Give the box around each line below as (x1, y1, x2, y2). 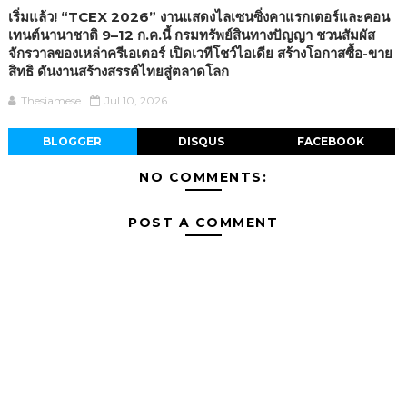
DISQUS (178, 134, 225, 149)
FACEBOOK (296, 134, 364, 149)
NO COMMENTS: (139, 169, 268, 186)
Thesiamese (20, 94, 81, 108)
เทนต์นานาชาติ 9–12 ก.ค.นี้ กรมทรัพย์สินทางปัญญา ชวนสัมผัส (7, 26, 375, 45)
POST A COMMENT (128, 214, 279, 232)
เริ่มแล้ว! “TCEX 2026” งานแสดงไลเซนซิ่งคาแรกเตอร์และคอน (7, 8, 390, 26)
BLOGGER (43, 134, 103, 149)
